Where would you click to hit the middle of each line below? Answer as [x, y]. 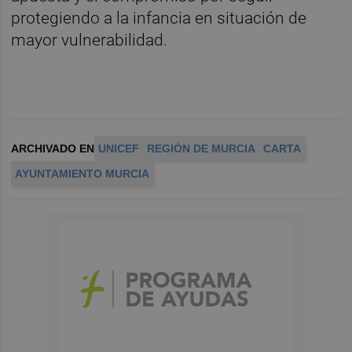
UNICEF [119, 149]
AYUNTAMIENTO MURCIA [82, 174]
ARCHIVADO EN [53, 149]
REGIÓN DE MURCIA [202, 149]
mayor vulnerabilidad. [90, 40]
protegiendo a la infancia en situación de [159, 18]
